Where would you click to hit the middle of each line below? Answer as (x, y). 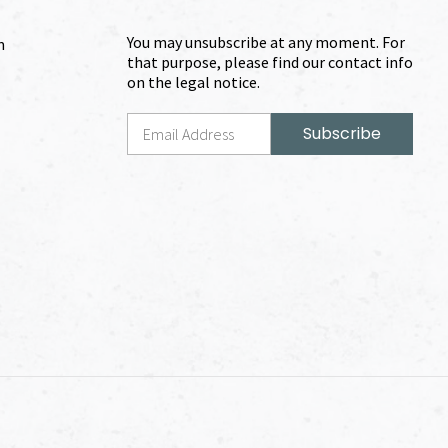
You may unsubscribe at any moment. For (266, 41)
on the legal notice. (193, 81)
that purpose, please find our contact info (270, 61)
